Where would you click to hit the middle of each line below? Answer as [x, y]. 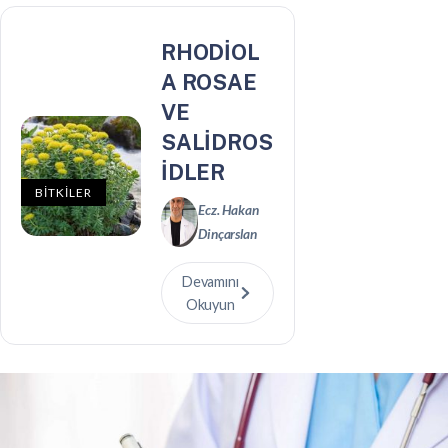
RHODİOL [210, 52]
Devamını [210, 281]
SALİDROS [217, 142]
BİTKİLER [63, 192]
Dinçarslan [227, 234]
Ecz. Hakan [228, 210]
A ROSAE [209, 82]
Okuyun [210, 304]
